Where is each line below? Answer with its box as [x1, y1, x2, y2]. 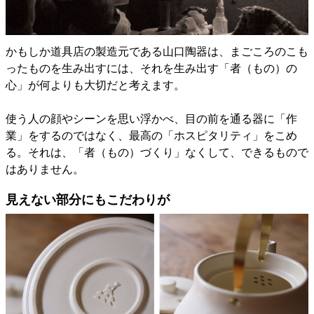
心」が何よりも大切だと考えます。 [6, 78, 185, 91]
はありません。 [6, 163, 84, 175]
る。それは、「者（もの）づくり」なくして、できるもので [6, 146, 308, 158]
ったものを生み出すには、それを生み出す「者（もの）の [6, 62, 297, 74]
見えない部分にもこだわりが [6, 192, 170, 207]
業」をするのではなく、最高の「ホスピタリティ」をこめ [6, 129, 297, 142]
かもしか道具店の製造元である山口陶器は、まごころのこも [6, 45, 308, 57]
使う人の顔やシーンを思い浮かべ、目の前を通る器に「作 [6, 112, 297, 125]
